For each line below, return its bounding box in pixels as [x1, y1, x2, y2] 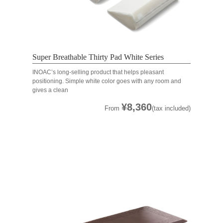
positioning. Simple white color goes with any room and [32, 78, 181, 85]
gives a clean [32, 87, 68, 94]
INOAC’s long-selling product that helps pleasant [32, 69, 164, 76]
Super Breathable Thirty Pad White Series [32, 53, 164, 62]
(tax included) [152, 105, 191, 112]
